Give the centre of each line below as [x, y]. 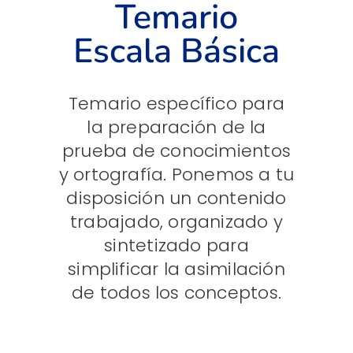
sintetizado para [176, 246]
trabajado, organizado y [176, 222]
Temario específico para [176, 104]
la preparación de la [176, 128]
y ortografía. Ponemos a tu [176, 175]
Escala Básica [176, 52]
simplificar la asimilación [176, 269]
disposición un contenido [176, 199]
